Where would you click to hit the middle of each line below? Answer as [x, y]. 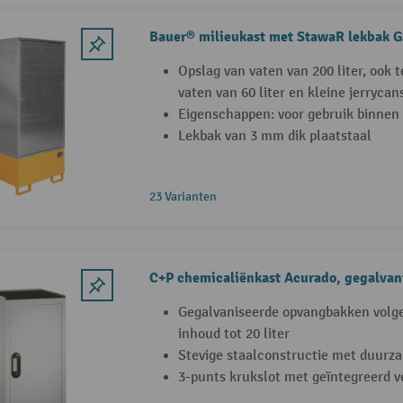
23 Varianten [183, 196]
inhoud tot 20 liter [233, 334]
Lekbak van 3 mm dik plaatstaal [274, 136]
